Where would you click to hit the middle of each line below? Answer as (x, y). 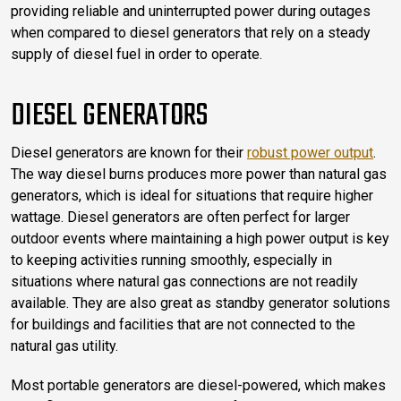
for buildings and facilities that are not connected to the (183, 324)
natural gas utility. (64, 346)
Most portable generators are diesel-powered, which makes (198, 385)
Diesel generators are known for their (129, 152)
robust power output (310, 152)
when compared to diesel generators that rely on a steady (191, 32)
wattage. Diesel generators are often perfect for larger (180, 217)
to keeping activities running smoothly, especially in (171, 260)
